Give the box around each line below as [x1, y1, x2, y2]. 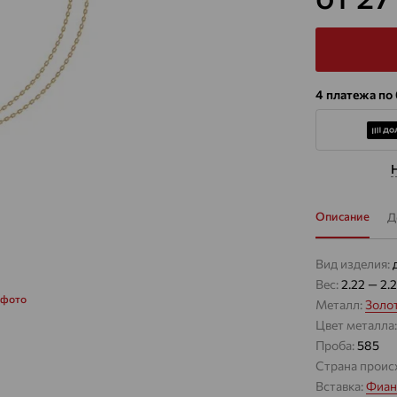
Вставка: [315, 378, 366, 393]
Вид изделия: [315, 256, 393, 271]
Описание [315, 209, 370, 223]
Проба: [315, 338, 357, 353]
